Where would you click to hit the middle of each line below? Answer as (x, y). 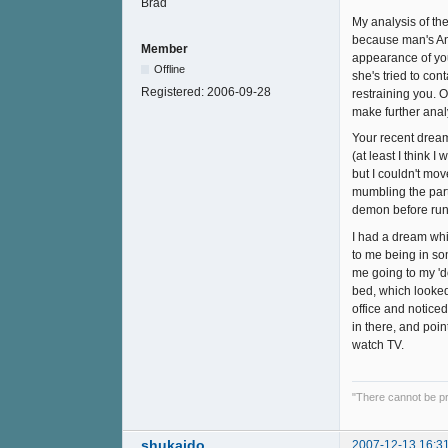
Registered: (174, 91)
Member (164, 48)
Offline (170, 68)
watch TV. (378, 344)
